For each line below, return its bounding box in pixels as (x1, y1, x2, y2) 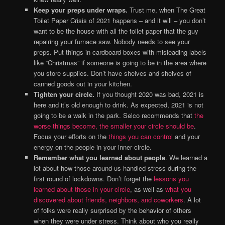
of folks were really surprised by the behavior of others (33, 205, 191, 215)
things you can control (108, 132, 173, 142)
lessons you (153, 174, 189, 184)
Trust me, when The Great (127, 5, 205, 15)
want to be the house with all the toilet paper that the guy (33, 26, 198, 36)
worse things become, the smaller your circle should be (33, 121, 194, 131)
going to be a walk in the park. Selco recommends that (33, 110, 194, 121)
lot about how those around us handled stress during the (33, 163, 196, 173)
